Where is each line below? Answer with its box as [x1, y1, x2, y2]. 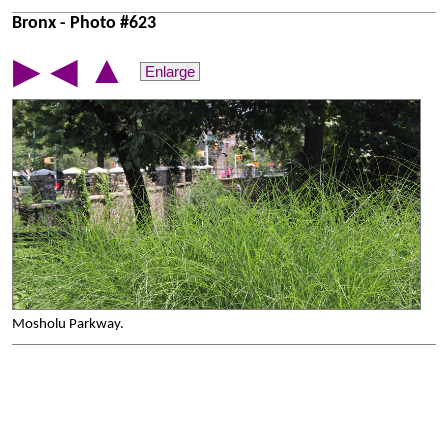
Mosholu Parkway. [12, 317, 124, 332]
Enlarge [145, 63, 195, 80]
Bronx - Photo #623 [12, 15, 156, 32]
